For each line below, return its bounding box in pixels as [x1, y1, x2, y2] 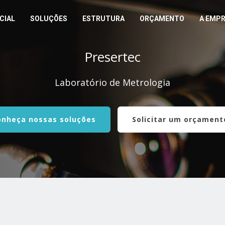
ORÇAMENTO [140, 15, 184, 23]
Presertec [84, 48, 141, 66]
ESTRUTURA [82, 15, 125, 23]
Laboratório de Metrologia [55, 76, 170, 88]
